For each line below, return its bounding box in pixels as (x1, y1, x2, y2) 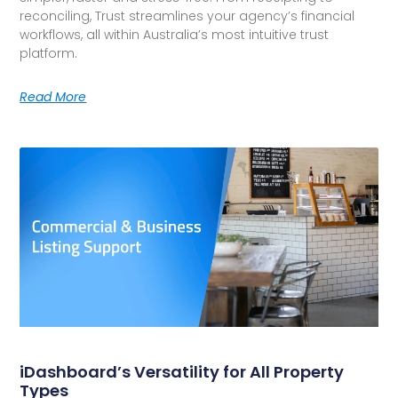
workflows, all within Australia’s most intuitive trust (20, 26, 330, 44)
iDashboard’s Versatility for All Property (20, 360, 345, 383)
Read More (20, 88, 87, 107)
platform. (20, 44, 78, 63)
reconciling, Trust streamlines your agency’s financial (20, 7, 355, 26)
